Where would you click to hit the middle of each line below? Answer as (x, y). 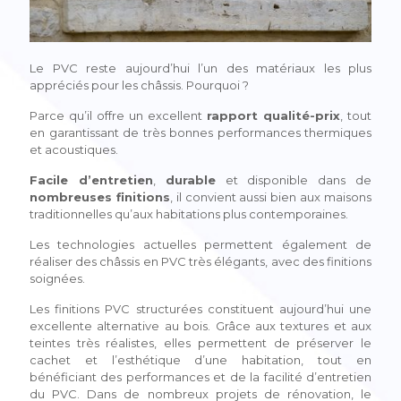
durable (190, 180)
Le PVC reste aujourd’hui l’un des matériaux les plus (200, 68)
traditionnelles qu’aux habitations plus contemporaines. (189, 214)
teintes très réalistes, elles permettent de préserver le (200, 343)
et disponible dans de (294, 180)
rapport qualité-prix (273, 116)
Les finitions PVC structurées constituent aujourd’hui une (200, 309)
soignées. (57, 279)
